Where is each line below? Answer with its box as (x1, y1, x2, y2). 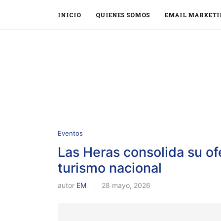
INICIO (58, 11, 81, 19)
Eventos (58, 129, 83, 137)
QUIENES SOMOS (96, 11, 150, 19)
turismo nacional (58, 160, 162, 176)
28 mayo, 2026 (102, 181, 150, 189)
